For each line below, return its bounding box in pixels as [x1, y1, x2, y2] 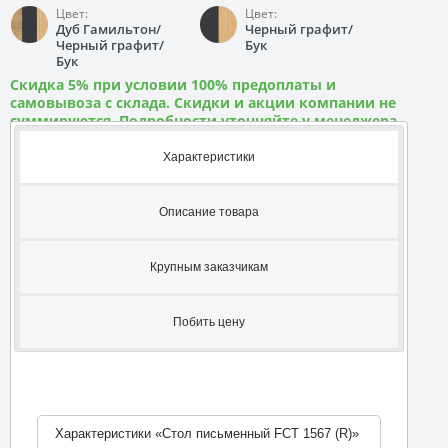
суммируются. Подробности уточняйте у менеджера [10, 111, 397, 130]
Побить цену [172, 314, 245, 329]
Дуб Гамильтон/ [56, 20, 161, 38]
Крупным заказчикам [149, 259, 268, 274]
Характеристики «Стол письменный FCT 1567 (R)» [54, 425, 359, 441]
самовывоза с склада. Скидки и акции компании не [10, 93, 396, 112]
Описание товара [158, 204, 259, 219]
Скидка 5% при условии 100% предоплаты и [10, 75, 336, 94]
